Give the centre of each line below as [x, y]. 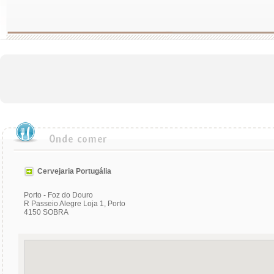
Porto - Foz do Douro [58, 195]
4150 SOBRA [46, 212]
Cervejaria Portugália [74, 171]
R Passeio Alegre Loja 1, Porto [75, 204]
